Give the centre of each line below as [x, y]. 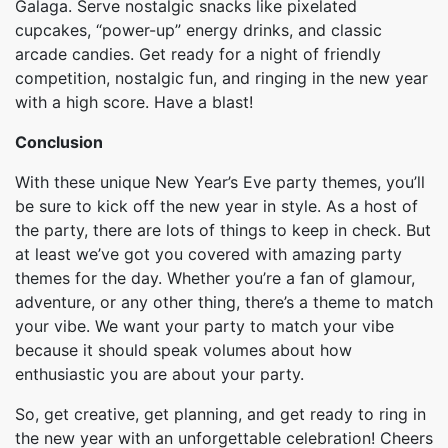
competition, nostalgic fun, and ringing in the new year [221, 78]
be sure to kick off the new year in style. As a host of [216, 206]
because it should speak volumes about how [183, 350]
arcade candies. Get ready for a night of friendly [198, 54]
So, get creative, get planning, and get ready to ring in [220, 414]
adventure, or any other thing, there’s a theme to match [224, 302]
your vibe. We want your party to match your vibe [204, 326]
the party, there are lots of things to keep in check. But [223, 230]
